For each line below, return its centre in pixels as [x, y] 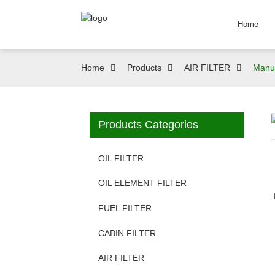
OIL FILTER [121, 158]
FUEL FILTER [125, 208]
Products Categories [148, 125]
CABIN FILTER [127, 233]
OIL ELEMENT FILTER [142, 183]
